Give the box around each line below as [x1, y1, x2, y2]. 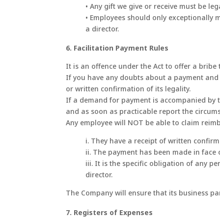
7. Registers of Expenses [66, 207, 153, 217]
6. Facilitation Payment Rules [66, 43, 169, 53]
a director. [85, 24, 119, 34]
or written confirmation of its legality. [66, 84, 191, 94]
